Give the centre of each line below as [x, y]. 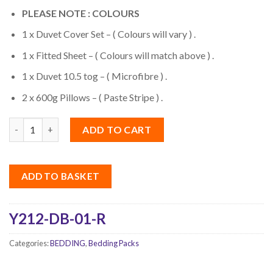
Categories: [30, 243]
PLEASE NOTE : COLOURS [80, 13]
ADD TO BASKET [60, 176]
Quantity [28, 124]
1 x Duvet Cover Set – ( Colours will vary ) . [108, 34]
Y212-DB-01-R [58, 218]
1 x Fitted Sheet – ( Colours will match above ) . [118, 55]
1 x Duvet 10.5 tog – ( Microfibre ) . [94, 76]
